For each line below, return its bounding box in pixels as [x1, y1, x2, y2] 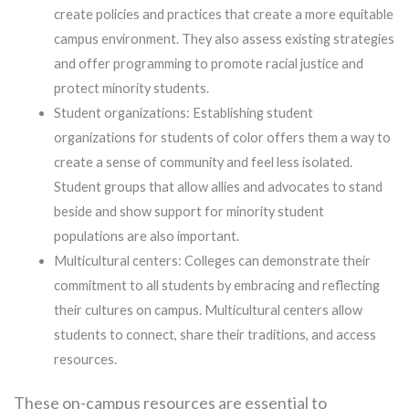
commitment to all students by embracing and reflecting [53, 278, 380, 294]
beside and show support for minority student [53, 204, 324, 220]
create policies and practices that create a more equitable [53, 6, 393, 23]
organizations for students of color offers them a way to [53, 130, 391, 146]
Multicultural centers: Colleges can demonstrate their [53, 253, 371, 269]
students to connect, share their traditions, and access [53, 327, 376, 343]
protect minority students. [53, 80, 209, 97]
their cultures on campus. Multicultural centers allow [53, 302, 362, 319]
